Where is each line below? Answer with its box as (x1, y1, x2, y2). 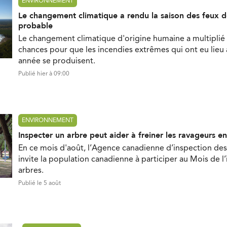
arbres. (18, 167, 44, 175)
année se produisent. (18, 57, 95, 66)
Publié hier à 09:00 (18, 71, 69, 78)
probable (18, 20, 53, 32)
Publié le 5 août (18, 180, 61, 187)
